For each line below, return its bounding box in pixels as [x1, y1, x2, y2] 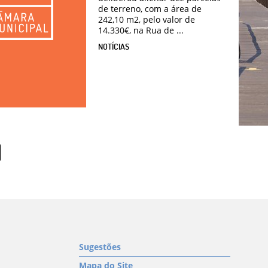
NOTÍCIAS [98, 41, 129, 51]
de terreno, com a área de [98, 2, 202, 14]
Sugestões [79, 240, 121, 252]
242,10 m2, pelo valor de [98, 13, 195, 25]
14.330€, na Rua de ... [98, 24, 184, 36]
